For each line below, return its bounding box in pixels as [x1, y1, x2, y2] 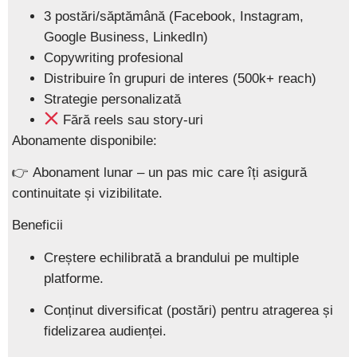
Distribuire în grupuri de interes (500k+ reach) [44, 70, 316, 86]
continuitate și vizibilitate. [12, 186, 163, 202]
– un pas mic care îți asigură [133, 165, 307, 181]
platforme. [44, 270, 104, 286]
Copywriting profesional [44, 49, 183, 65]
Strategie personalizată [44, 91, 181, 107]
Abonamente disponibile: [12, 132, 157, 148]
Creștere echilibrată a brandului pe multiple [44, 249, 299, 265]
